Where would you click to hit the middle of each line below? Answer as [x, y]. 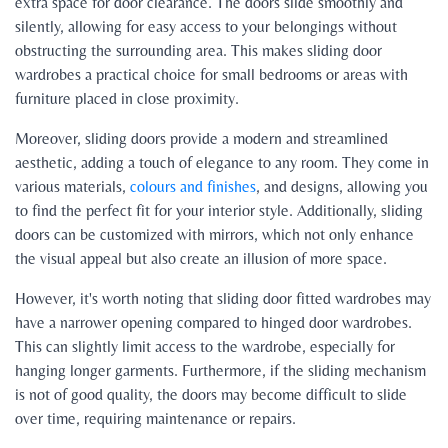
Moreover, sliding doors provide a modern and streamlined [201, 139]
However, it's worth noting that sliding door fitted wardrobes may [223, 299]
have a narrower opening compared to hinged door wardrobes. [213, 323]
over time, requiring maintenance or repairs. [155, 419]
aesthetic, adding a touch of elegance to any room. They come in [222, 163]
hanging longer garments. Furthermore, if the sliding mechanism [220, 371]
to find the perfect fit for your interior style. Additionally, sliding [219, 211]
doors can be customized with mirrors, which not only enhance [214, 235]
